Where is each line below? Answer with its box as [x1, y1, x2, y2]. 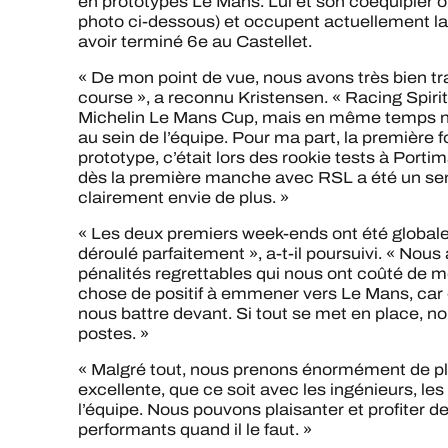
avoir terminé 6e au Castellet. [78, 29, 312, 53]
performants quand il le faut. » [78, 417, 312, 441]
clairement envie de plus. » [78, 185, 289, 209]
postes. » [78, 321, 149, 345]
